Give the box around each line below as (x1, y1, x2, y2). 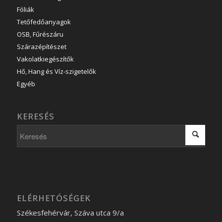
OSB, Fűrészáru (16, 29, 63, 39)
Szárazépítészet (16, 42, 66, 51)
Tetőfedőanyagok (16, 17, 71, 26)
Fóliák (16, 4, 34, 14)
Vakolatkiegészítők (16, 54, 74, 63)
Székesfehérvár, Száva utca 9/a (16, 207, 124, 218)
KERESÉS (16, 110, 55, 122)
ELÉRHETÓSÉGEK (16, 192, 91, 204)
